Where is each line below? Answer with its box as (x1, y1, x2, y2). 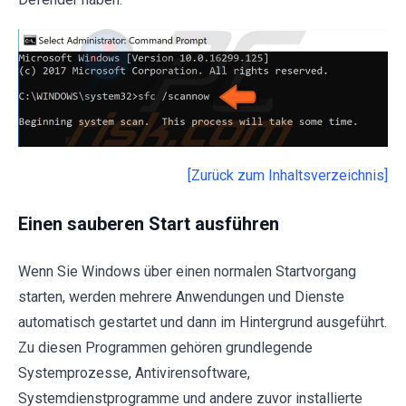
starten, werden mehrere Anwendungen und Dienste (18, 287, 344, 305)
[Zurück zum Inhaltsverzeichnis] (188, 166, 388, 184)
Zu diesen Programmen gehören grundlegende (18, 338, 313, 356)
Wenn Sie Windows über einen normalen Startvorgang (18, 262, 356, 280)
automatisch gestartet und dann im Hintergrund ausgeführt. (18, 313, 387, 331)
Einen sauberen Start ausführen (18, 212, 279, 235)
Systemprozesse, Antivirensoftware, (18, 363, 250, 382)
